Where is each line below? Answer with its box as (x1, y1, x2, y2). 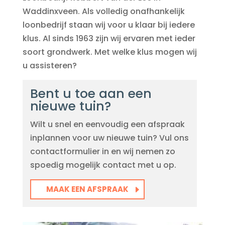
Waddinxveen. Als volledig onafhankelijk (22, 6, 185, 17)
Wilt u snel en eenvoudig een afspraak (30, 118, 185, 130)
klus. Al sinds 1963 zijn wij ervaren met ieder (22, 33, 195, 44)
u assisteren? (22, 60, 77, 71)
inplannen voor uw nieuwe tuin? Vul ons (30, 132, 189, 144)
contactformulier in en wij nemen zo (30, 145, 175, 157)
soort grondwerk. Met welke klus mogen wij (22, 46, 197, 58)
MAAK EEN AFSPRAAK (46, 183, 129, 194)
